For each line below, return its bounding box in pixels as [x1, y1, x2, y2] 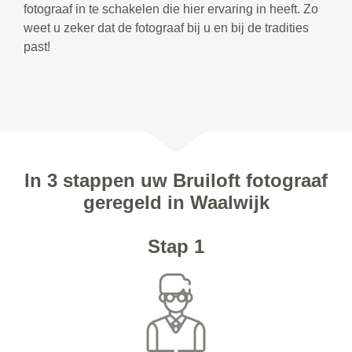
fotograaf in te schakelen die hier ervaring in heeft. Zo [24, 2, 318, 16]
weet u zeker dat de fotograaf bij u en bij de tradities [24, 21, 309, 35]
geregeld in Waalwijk [82, 192, 269, 214]
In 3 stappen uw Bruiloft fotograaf [24, 170, 328, 192]
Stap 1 [147, 236, 204, 258]
